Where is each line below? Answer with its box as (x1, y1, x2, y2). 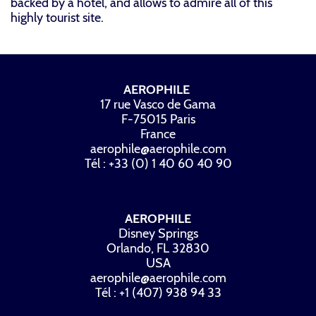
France (140, 126, 176, 142)
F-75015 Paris (121, 111, 195, 127)
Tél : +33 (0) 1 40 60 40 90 (84, 155, 232, 171)
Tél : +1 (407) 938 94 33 (95, 284, 221, 300)
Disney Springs (118, 225, 198, 241)
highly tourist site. (11, 9, 104, 25)
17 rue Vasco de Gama (100, 96, 216, 112)
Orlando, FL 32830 (107, 240, 209, 256)
